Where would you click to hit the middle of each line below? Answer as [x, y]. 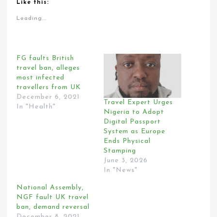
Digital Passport [132, 122]
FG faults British [46, 58]
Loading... [32, 18]
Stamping [120, 151]
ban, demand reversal [53, 207]
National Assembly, [50, 188]
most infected [41, 77]
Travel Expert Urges [138, 103]
